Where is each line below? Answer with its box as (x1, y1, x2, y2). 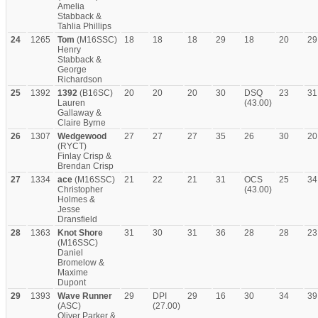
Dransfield (57, 214, 97, 224)
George (57, 65, 87, 75)
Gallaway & (57, 108, 102, 118)
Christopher (57, 185, 103, 194)
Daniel (57, 248, 83, 258)
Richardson (57, 75, 102, 84)
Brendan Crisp (57, 161, 114, 171)
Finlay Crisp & (57, 151, 111, 161)
